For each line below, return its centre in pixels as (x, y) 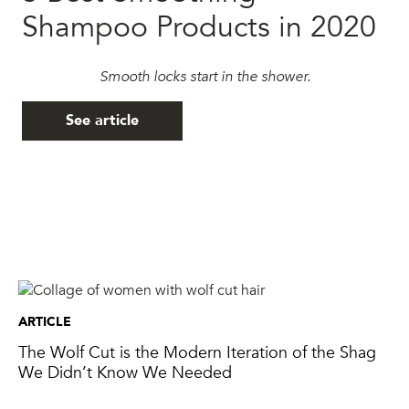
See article (102, 121)
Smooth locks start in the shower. (204, 76)
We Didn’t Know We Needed (125, 373)
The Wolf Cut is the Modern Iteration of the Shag (197, 353)
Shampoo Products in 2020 (199, 27)
